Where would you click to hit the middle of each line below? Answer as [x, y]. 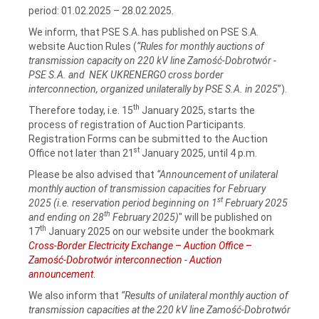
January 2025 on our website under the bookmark [161, 231]
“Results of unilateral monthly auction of [205, 295]
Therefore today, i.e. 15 [81, 110]
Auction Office [214, 245]
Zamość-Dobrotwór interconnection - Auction [125, 260]
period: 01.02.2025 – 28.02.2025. [101, 10]
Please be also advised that [93, 174]
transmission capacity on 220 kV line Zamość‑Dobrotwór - [152, 60]
